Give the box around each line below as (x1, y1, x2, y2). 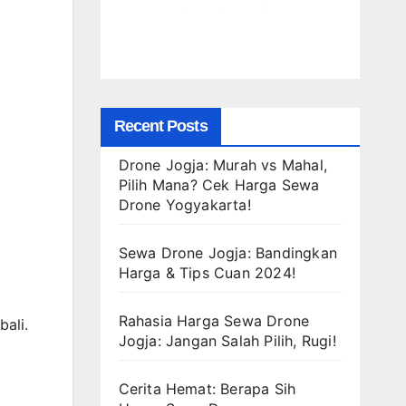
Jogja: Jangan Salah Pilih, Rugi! (118, 331, 336, 350)
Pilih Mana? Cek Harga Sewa (118, 175, 320, 194)
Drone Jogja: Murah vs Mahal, (118, 155, 328, 174)
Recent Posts (113, 116, 208, 135)
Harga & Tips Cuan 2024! (118, 263, 296, 282)
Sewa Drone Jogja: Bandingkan (118, 243, 338, 262)
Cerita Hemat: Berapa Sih (118, 379, 296, 398)
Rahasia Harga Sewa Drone (118, 311, 310, 330)
